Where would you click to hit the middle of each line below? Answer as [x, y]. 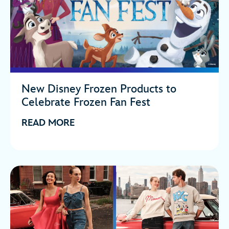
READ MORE [48, 123]
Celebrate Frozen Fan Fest [86, 102]
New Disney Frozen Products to [99, 89]
